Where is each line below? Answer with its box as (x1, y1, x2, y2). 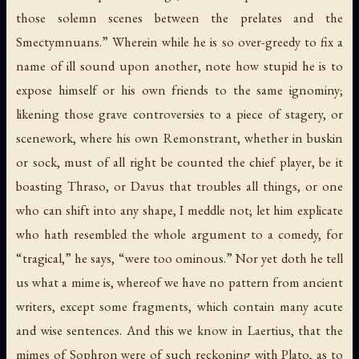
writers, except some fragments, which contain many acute (16, 297, 343, 316)
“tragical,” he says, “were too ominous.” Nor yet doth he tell (16, 249, 343, 268)
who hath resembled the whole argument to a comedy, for (16, 225, 343, 244)
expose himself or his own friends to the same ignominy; (16, 81, 343, 99)
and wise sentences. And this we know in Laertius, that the (16, 321, 343, 340)
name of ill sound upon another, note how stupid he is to (16, 57, 343, 75)
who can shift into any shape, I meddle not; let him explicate (16, 201, 343, 220)
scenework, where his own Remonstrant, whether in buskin (16, 129, 343, 147)
